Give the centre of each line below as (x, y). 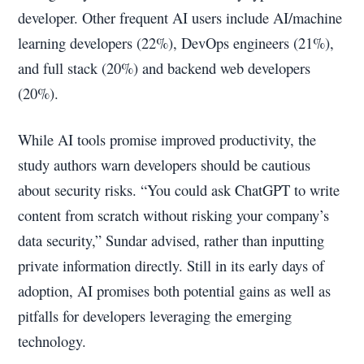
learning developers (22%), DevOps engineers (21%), (176, 42)
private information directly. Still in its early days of (171, 265)
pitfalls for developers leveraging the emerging (155, 315)
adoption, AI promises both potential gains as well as (175, 290)
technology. (52, 340)
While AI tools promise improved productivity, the (167, 139)
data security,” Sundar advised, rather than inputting (171, 240)
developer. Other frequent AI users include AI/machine (180, 17)
